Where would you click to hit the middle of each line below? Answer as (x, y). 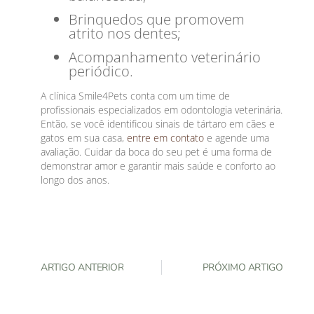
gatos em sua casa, (84, 137)
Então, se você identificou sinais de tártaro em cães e (158, 123)
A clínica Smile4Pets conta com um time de (136, 95)
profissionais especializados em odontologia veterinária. (162, 109)
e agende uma (237, 137)
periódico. (101, 71)
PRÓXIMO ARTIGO (243, 268)
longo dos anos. (75, 179)
